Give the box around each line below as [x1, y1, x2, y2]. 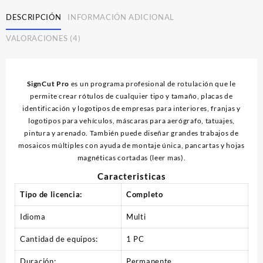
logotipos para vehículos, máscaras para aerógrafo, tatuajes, [28, 116, 235, 125]
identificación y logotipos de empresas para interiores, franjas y [22, 103, 241, 113]
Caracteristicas [97, 170, 166, 181]
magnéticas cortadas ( [77, 153, 153, 162]
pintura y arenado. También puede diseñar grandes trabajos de [24, 128, 239, 137]
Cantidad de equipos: [20, 234, 98, 244]
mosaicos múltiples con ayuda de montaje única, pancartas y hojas [18, 140, 245, 150]
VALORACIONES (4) [6, 33, 81, 43]
